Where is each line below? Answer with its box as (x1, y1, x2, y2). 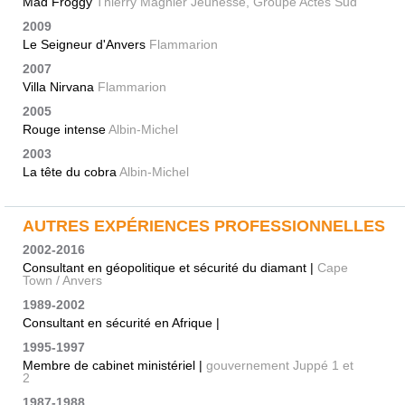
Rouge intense (23, 122, 108, 137)
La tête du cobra (23, 165, 119, 180)
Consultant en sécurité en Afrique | (23, 316, 220, 331)
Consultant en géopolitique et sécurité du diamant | (23, 260, 317, 276)
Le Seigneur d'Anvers (23, 37, 149, 52)
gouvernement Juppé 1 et (206, 358, 353, 373)
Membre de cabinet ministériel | (23, 358, 206, 373)
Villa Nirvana (23, 80, 98, 95)
